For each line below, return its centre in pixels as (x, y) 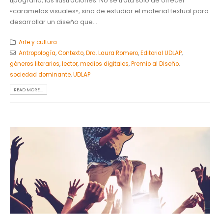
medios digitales (104, 64)
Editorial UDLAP (161, 53)
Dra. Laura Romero (112, 53)
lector (70, 64)
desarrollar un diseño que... (54, 22)
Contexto (70, 53)
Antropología (37, 53)
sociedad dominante (40, 74)
